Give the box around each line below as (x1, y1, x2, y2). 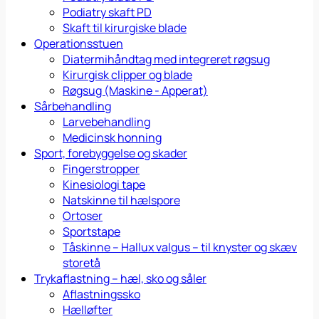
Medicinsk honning (63, 130, 162, 146)
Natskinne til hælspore (63, 192, 180, 209)
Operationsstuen (34, 36, 123, 52)
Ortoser (63, 208, 103, 224)
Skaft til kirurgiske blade (63, 20, 187, 36)
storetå (63, 255, 100, 271)
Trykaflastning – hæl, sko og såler (34, 271, 206, 287)
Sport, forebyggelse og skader (34, 145, 187, 162)
